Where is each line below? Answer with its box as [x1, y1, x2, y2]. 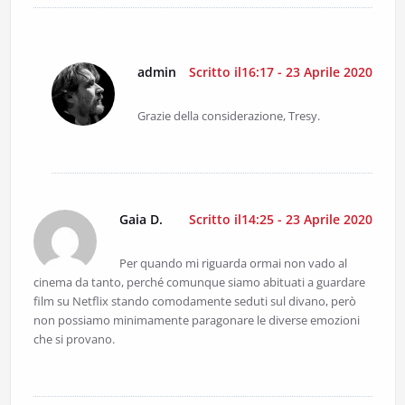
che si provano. [33, 331, 115, 348]
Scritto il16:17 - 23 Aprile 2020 [188, 63, 372, 81]
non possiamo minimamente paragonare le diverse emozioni [33, 312, 360, 329]
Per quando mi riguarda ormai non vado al [118, 255, 347, 272]
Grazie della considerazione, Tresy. [137, 108, 320, 125]
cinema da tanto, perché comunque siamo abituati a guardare [33, 274, 365, 291]
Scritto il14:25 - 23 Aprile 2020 [188, 211, 372, 229]
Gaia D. [118, 211, 163, 229]
